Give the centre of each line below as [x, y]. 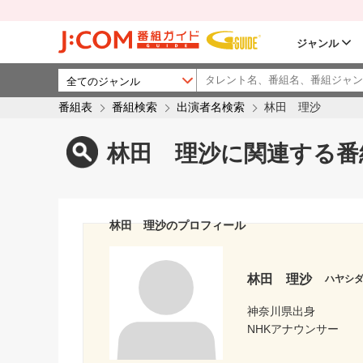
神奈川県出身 [281, 311]
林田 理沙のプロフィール [177, 226]
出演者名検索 [211, 107]
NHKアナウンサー [293, 329]
